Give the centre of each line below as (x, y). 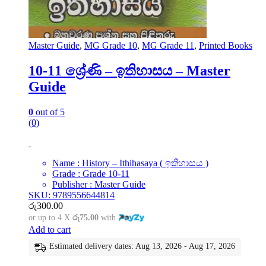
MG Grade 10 (111, 46)
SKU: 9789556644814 (72, 195)
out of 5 (49, 112)
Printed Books (226, 46)
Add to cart (50, 230)
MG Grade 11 (168, 46)
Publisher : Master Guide (99, 185)
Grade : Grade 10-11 (91, 174)
